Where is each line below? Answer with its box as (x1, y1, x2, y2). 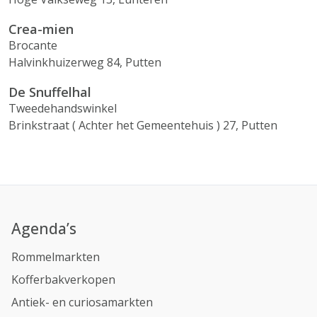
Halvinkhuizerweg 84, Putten (8, 54, 161, 70)
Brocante (8, 38, 57, 53)
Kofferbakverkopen (11, 272, 115, 287)
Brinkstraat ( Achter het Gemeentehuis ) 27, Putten (8, 117, 277, 133)
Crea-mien (8, 21, 74, 38)
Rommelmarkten (11, 249, 100, 265)
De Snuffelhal (8, 83, 91, 100)
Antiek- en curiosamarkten (11, 294, 153, 310)
